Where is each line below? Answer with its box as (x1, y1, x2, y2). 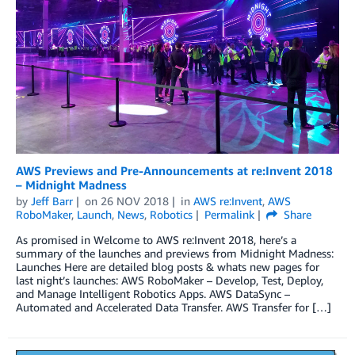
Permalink (204, 208, 254, 222)
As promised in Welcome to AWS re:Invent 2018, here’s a (16, 233, 296, 247)
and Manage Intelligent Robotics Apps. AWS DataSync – (16, 287, 290, 301)
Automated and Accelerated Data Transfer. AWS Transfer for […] (16, 300, 331, 315)
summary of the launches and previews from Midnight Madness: (16, 246, 334, 261)
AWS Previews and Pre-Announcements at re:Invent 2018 (16, 163, 333, 178)
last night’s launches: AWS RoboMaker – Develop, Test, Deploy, (16, 273, 323, 288)
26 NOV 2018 (100, 194, 169, 208)
